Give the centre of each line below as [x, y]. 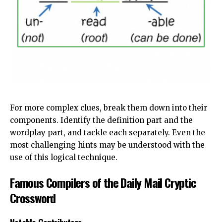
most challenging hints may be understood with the [107, 145]
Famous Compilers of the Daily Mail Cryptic [103, 182]
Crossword [33, 197]
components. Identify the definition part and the [101, 120]
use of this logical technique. [64, 158]
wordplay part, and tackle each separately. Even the [108, 133]
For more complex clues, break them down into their [109, 108]
